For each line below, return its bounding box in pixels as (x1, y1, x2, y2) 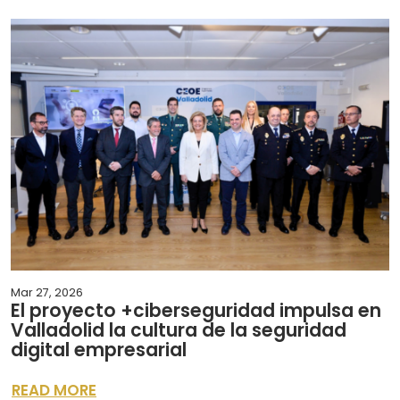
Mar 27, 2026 (11, 285, 83, 301)
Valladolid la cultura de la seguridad (11, 318, 346, 344)
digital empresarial (11, 337, 187, 363)
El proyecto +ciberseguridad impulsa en (11, 298, 381, 324)
